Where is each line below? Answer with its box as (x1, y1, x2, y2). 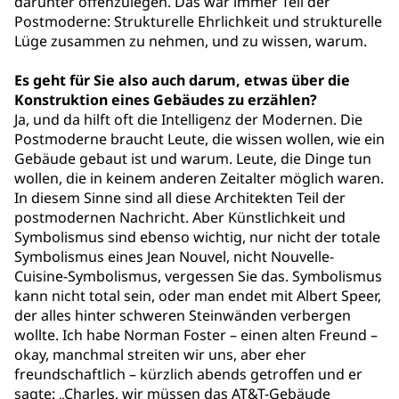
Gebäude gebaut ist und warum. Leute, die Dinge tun (14, 149, 371, 168)
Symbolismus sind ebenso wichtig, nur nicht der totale (14, 227, 380, 247)
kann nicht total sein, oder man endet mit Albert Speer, (14, 286, 381, 305)
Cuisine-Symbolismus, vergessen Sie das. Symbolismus (14, 266, 382, 286)
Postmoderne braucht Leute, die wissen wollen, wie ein (14, 129, 385, 149)
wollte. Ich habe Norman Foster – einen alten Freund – (14, 325, 378, 345)
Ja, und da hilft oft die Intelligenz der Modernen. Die (14, 110, 362, 129)
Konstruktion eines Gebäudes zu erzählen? (14, 90, 317, 110)
